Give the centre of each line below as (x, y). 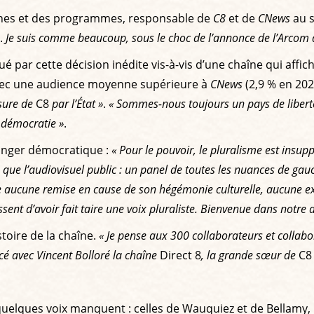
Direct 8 (179, 255)
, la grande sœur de (248, 255)
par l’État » (77, 103)
